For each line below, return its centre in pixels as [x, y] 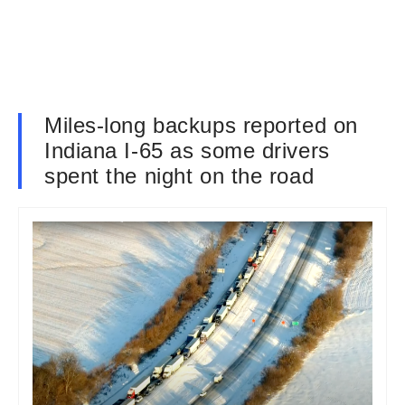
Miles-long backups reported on [201, 125]
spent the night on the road [179, 176]
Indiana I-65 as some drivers [187, 151]
